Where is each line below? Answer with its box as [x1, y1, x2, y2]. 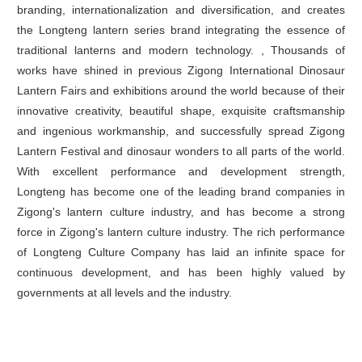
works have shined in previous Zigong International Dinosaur [17, 64, 345, 78]
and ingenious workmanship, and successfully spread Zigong [17, 124, 345, 138]
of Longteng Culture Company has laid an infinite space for [17, 246, 345, 259]
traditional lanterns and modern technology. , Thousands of [17, 44, 345, 57]
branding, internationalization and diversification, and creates [17, 3, 345, 17]
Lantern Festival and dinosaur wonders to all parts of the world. [17, 145, 345, 158]
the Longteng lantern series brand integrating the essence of [17, 23, 345, 37]
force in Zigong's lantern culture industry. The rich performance [17, 225, 345, 239]
